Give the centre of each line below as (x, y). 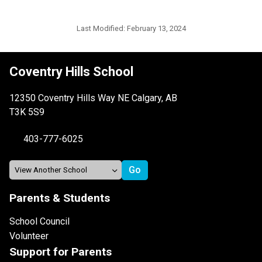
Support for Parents (61, 251)
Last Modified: (101, 28)
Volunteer (29, 236)
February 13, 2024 (156, 28)
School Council (39, 221)
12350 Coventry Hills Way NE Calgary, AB (93, 98)
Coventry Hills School (71, 71)
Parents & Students (60, 198)
